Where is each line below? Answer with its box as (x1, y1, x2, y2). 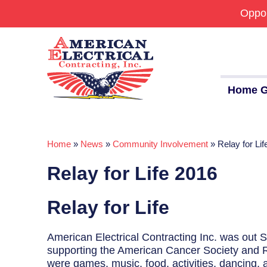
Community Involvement (113, 139, 209, 149)
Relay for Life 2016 (47, 163, 218, 185)
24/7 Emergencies (6, 169, 92, 181)
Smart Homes (6, 244, 72, 256)
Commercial (6, 144, 63, 156)
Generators (6, 194, 60, 206)
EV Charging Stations (6, 219, 108, 231)
